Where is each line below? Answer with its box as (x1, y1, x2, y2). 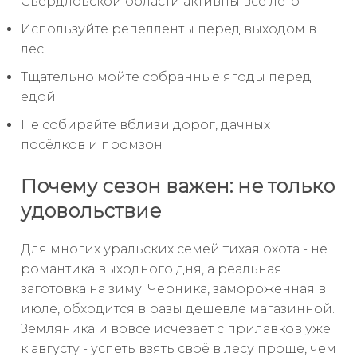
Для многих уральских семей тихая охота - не (21, 241, 328, 257)
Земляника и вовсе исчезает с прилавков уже (21, 321, 331, 337)
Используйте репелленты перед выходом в (21, 21, 316, 37)
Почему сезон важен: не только (21, 175, 335, 198)
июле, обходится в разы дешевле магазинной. (21, 301, 335, 317)
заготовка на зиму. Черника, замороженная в (21, 281, 326, 297)
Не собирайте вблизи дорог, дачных (21, 116, 270, 132)
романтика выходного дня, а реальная (21, 261, 282, 277)
